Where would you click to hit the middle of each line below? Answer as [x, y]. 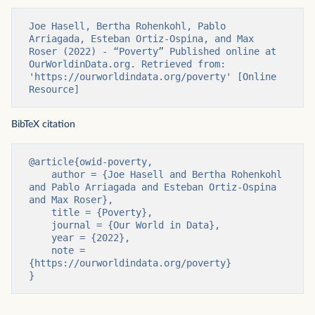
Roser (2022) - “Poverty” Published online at [153, 52]
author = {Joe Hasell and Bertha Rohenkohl [40, 175]
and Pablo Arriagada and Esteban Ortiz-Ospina [153, 187]
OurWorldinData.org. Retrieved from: [127, 64]
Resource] [54, 90]
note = [40, 251]
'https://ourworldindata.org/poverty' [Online [153, 77]
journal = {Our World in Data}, [40, 225]
